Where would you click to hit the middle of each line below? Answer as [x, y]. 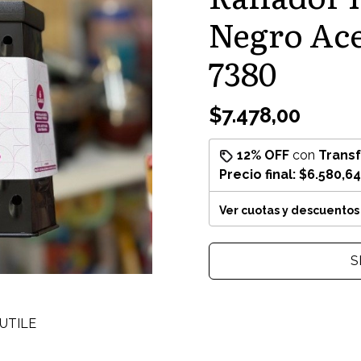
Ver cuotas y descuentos [289, 210]
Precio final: [259, 174]
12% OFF [263, 155]
